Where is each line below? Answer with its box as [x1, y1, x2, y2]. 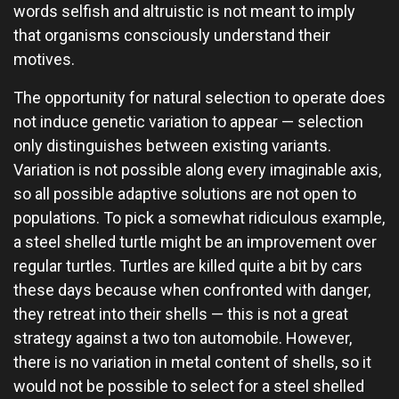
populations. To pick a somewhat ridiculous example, [13, 208, 385, 227]
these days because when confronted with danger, [13, 281, 370, 299]
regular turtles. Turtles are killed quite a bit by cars [13, 256, 362, 275]
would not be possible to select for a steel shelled [13, 377, 364, 395]
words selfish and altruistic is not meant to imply [13, 2, 355, 20]
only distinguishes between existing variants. [13, 136, 331, 155]
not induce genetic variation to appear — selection [13, 112, 363, 131]
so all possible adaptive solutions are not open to [13, 184, 356, 203]
